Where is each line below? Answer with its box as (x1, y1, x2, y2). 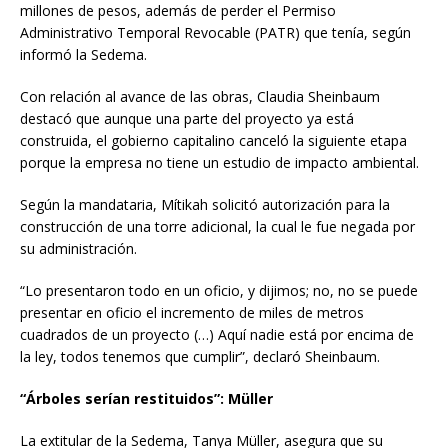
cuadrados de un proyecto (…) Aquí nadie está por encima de (20, 324, 414, 344)
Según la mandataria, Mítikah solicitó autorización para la (20, 194, 390, 214)
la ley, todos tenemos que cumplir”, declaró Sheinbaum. (20, 346, 380, 366)
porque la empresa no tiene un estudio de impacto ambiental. (20, 152, 419, 172)
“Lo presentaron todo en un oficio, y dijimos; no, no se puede (20, 280, 418, 300)
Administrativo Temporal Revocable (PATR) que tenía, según (20, 22, 411, 42)
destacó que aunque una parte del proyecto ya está (20, 108, 354, 128)
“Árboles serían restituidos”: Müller (20, 388, 273, 408)
